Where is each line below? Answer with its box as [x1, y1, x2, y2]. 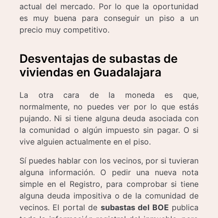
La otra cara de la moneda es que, [19, 90, 199, 100]
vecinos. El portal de [19, 202, 101, 212]
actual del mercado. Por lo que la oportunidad [19, 1, 199, 11]
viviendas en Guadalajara [19, 65, 162, 80]
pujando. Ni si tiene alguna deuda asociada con [19, 113, 199, 124]
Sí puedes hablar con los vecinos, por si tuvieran [19, 155, 199, 165]
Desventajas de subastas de [19, 52, 178, 66]
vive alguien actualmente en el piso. [19, 137, 151, 147]
